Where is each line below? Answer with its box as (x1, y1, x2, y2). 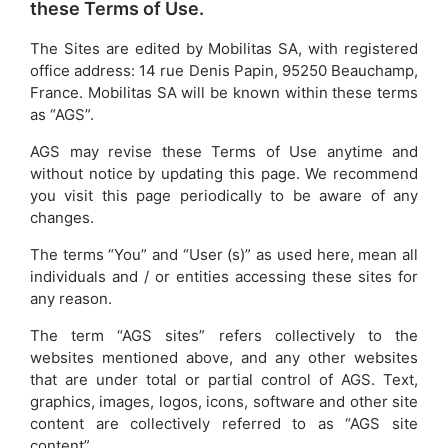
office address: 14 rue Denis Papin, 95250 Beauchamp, (30, 60, 418, 80)
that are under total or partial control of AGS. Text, (30, 369, 418, 389)
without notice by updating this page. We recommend (30, 163, 418, 183)
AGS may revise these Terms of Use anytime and (30, 141, 418, 161)
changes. (30, 207, 94, 227)
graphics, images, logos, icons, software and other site (30, 391, 418, 411)
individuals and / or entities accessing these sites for (30, 266, 418, 286)
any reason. (30, 288, 112, 308)
